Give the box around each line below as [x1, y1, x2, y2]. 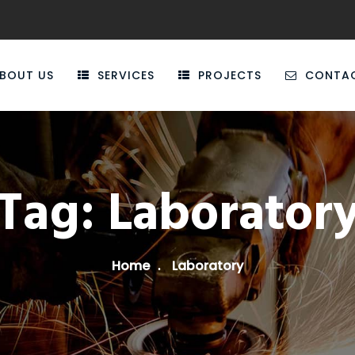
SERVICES [97, 67, 155, 83]
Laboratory [172, 257, 243, 275]
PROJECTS [197, 67, 261, 83]
